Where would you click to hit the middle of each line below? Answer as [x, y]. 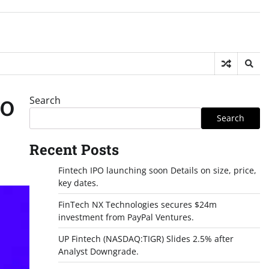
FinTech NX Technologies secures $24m [137, 204]
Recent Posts [74, 150]
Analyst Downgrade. [98, 251]
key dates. [78, 183]
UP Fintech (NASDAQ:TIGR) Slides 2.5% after [146, 239]
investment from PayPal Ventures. [126, 217]
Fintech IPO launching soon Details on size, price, [157, 170]
